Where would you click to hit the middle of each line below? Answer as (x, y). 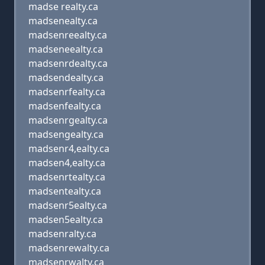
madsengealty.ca (66, 134)
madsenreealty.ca (68, 35)
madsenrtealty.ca (67, 177)
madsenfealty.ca (65, 106)
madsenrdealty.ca (68, 63)
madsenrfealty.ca (67, 92)
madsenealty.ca (63, 21)
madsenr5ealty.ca (68, 205)
